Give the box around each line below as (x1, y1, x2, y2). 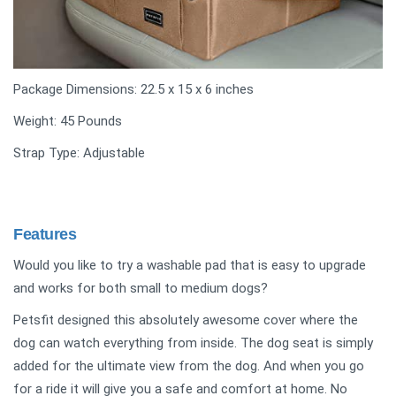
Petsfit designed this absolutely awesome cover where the (13, 311, 358, 328)
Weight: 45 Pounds (13, 112, 122, 129)
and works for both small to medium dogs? (13, 279, 271, 296)
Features (13, 225, 77, 243)
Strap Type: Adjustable (13, 144, 145, 161)
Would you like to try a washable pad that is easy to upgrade (13, 256, 366, 273)
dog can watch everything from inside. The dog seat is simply (13, 334, 373, 351)
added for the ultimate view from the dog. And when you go (13, 357, 364, 374)
